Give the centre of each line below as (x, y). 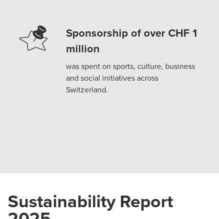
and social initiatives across (112, 77)
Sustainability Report (90, 201)
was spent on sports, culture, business (131, 66)
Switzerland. (87, 89)
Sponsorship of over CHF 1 (132, 33)
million (83, 48)
